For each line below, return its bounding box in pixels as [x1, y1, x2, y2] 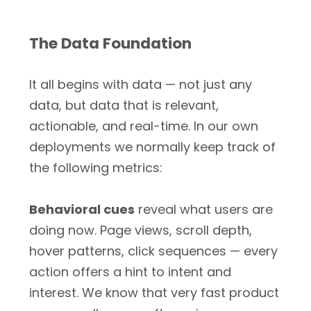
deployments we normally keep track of [29, 138, 276, 155]
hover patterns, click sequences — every [29, 242, 278, 260]
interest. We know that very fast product [29, 284, 279, 301]
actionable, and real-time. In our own [29, 117, 258, 135]
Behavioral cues [29, 201, 135, 218]
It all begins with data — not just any [29, 76, 252, 93]
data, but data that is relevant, [29, 96, 219, 114]
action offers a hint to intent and [29, 263, 231, 280]
